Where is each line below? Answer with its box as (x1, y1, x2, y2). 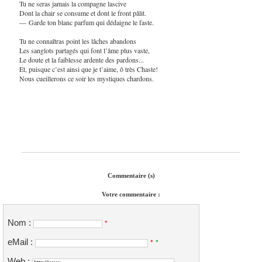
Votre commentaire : (102, 191, 160, 198)
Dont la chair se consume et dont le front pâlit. (19, 8, 146, 18)
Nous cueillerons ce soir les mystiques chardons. (19, 73, 154, 83)
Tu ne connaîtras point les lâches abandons (19, 36, 136, 46)
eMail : (8, 237, 35, 247)
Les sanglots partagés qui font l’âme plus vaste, (19, 45, 150, 55)
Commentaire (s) (107, 172, 155, 180)
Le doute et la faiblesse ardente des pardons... (19, 54, 144, 64)
